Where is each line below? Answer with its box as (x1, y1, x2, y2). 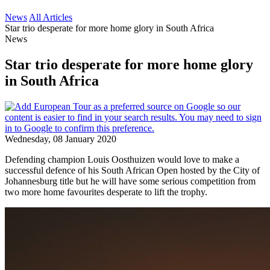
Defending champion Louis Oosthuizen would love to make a (5, 154, 239, 165)
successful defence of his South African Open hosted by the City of (5, 165, 260, 175)
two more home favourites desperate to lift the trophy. (5, 186, 207, 197)
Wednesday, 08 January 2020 (5, 133, 116, 144)
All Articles (29, 12, 72, 22)
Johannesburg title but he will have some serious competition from (5, 175, 256, 186)
